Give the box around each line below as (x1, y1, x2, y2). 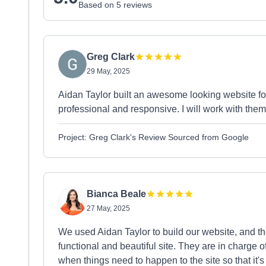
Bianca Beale (87, 189, 146, 199)
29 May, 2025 (87, 67, 130, 75)
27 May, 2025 (87, 204, 130, 213)
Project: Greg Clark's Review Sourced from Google (58, 132, 249, 142)
